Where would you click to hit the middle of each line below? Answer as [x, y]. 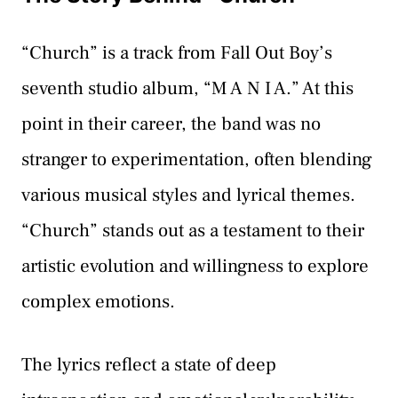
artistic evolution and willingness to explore [195, 266]
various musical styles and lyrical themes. [188, 195]
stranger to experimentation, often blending [197, 159]
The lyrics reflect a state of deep [149, 365]
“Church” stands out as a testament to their [193, 230]
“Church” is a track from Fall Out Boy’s [177, 52]
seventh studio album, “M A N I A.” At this [187, 88]
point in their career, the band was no [171, 123]
